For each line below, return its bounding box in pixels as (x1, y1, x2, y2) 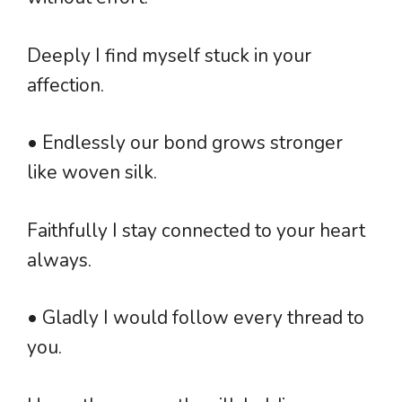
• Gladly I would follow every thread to (27, 305, 364, 331)
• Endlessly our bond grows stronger (27, 130, 343, 156)
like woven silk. (27, 160, 157, 186)
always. (27, 247, 92, 273)
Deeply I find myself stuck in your (27, 42, 311, 68)
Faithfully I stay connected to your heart (27, 217, 365, 243)
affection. (27, 72, 104, 98)
